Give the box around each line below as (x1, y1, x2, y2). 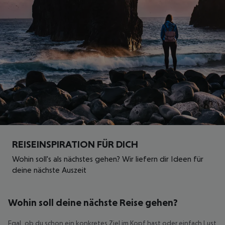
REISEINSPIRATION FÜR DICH (12, 138, 138, 150)
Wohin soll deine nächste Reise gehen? (8, 196, 178, 208)
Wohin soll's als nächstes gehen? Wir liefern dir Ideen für (12, 154, 203, 163)
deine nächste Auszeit (12, 165, 86, 174)
